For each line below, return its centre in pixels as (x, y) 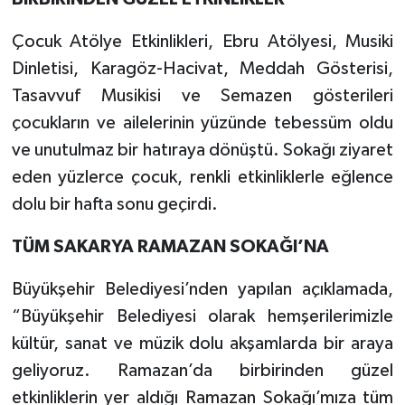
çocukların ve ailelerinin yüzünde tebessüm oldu (202, 123)
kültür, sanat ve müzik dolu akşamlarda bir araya (202, 344)
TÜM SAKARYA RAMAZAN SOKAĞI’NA (170, 247)
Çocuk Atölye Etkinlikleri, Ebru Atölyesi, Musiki (202, 42)
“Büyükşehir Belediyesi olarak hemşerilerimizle (202, 316)
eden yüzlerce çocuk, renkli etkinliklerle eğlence (202, 177)
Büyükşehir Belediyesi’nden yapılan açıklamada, (202, 289)
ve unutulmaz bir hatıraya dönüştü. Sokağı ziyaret (202, 150)
